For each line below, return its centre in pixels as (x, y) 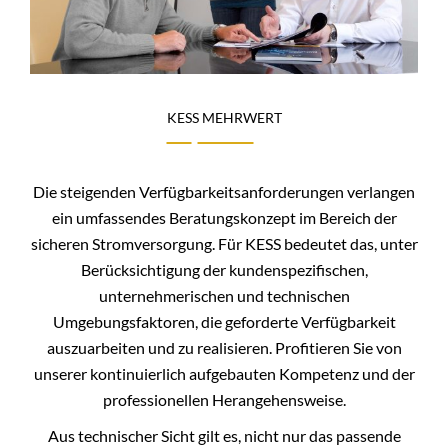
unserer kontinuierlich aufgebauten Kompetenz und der (224, 373)
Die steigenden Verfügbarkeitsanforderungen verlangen (224, 191)
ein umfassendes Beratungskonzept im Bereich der (224, 217)
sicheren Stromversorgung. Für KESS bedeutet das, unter (224, 243)
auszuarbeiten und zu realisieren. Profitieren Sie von (224, 347)
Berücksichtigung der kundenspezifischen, (224, 269)
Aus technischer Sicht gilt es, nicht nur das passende (224, 435)
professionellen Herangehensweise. (224, 399)
